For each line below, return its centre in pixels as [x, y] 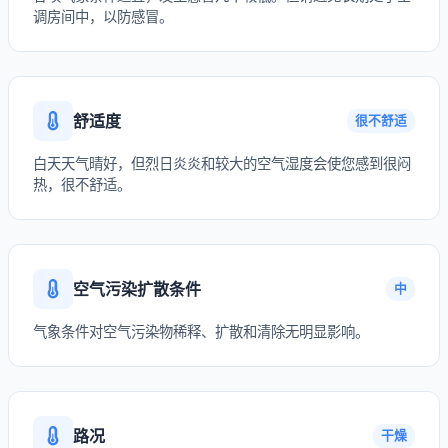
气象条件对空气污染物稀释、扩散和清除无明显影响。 [201, 331]
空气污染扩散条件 [137, 288]
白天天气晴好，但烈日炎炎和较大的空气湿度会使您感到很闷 [222, 163]
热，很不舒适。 [82, 184]
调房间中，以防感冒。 [103, 16]
